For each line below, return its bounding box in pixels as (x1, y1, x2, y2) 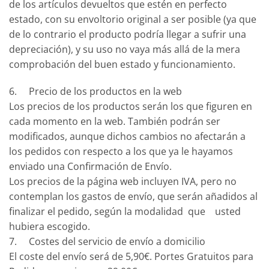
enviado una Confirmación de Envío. (9, 160, 172, 174)
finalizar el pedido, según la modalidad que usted (9, 205, 241, 219)
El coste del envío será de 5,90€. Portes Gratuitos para (9, 250, 253, 264)
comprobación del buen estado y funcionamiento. (9, 57, 235, 71)
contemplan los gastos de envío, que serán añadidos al (9, 190, 258, 204)
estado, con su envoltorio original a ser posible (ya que (9, 12, 256, 26)
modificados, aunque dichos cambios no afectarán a (9, 130, 246, 144)
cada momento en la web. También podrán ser (9, 115, 220, 128)
